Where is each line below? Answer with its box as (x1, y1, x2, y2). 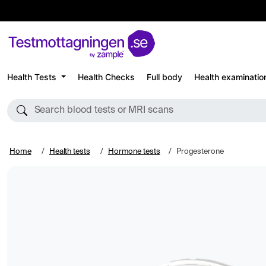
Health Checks (77, 71, 135, 82)
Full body (146, 71, 182, 82)
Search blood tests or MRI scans (34, 106, 173, 115)
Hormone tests (107, 148, 160, 156)
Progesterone (176, 148, 224, 156)
